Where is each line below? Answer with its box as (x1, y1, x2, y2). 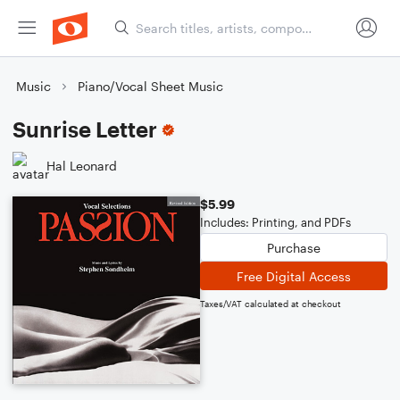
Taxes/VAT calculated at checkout (200, 298, 341, 309)
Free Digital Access (237, 268, 351, 284)
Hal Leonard (46, 157, 117, 173)
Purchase (267, 239, 321, 255)
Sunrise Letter (12, 116, 157, 142)
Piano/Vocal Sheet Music (78, 79, 223, 94)
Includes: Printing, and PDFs (200, 215, 351, 229)
